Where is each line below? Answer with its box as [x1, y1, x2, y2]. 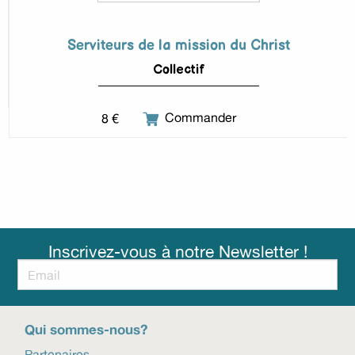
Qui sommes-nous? [25, 321, 147, 338]
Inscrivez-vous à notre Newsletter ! [48, 242, 307, 262]
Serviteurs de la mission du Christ [66, 36, 289, 54]
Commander [160, 109, 235, 126]
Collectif [151, 62, 204, 78]
